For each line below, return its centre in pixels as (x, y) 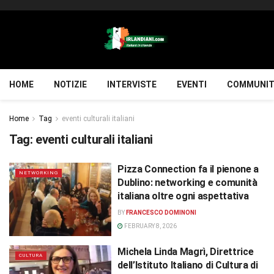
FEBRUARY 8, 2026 (150, 226)
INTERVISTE (132, 84)
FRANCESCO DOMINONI (161, 213)
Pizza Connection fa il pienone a (188, 169)
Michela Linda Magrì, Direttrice (186, 251)
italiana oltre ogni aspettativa (183, 196)
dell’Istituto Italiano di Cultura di (188, 265)
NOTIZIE (70, 84)
